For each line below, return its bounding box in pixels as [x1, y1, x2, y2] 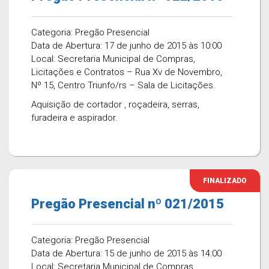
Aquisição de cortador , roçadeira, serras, [31, 99, 199, 110]
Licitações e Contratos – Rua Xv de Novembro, [31, 67, 222, 77]
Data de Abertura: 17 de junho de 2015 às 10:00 [31, 40, 222, 51]
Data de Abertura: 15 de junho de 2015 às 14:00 [31, 248, 222, 259]
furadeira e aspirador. [31, 112, 118, 123]
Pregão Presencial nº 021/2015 [31, 196, 224, 211]
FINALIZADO [203, 177, 247, 185]
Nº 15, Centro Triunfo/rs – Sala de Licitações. [31, 80, 216, 91]
